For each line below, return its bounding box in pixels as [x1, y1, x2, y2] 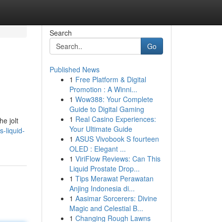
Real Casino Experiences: [75, 114, 156, 124]
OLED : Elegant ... [69, 144, 126, 154]
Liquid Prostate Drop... [69, 164, 140, 173]
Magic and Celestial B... [69, 203, 143, 213]
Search [49, 28, 72, 38]
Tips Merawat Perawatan [75, 173, 154, 183]
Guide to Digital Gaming [69, 104, 144, 114]
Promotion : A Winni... [69, 84, 137, 94]
